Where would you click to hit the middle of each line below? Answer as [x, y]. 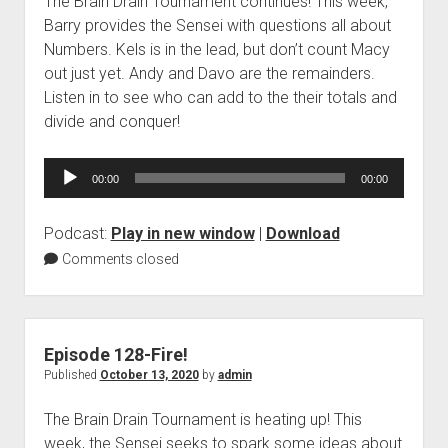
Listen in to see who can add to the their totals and [220, 98]
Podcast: [77, 234]
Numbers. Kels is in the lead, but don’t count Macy [216, 50]
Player [64, 193]
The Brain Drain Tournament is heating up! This [202, 420]
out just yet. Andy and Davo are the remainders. [209, 74]
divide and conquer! [113, 122]
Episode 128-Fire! [115, 355]
